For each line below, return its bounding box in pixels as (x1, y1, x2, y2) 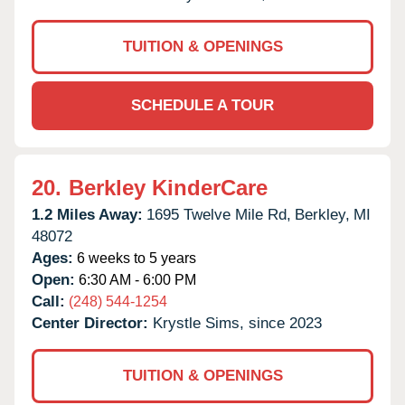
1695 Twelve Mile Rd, (146, 205, 291, 223)
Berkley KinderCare (69, 174, 268, 200)
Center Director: (32, 314, 153, 332)
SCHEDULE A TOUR (131, 96, 274, 114)
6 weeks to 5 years (73, 250, 196, 266)
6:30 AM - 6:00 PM (75, 271, 196, 287)
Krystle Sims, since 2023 (153, 314, 322, 332)
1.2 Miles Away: (32, 205, 143, 223)
